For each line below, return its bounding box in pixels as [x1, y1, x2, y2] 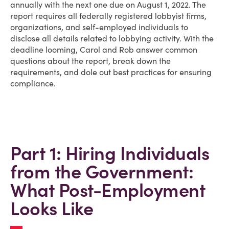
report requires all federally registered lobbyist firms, [10, 11, 207, 21]
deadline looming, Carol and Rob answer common [10, 44, 197, 55]
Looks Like [10, 197, 93, 220]
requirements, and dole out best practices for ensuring [10, 67, 212, 77]
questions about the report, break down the [10, 56, 171, 66]
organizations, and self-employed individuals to [10, 22, 188, 32]
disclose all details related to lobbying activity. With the [10, 33, 214, 43]
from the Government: [10, 160, 193, 184]
